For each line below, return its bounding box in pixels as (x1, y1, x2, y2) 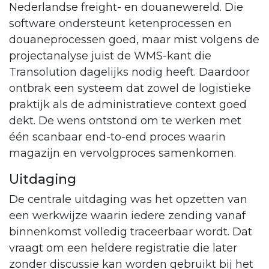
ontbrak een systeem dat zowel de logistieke (9, 82, 251, 95)
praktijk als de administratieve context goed (9, 98, 247, 112)
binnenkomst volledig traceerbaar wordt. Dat (9, 225, 252, 239)
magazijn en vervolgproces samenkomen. (9, 147, 236, 160)
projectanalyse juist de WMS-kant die (9, 49, 211, 63)
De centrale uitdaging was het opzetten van (9, 193, 247, 207)
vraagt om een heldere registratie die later (9, 241, 237, 255)
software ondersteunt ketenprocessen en (9, 17, 232, 31)
